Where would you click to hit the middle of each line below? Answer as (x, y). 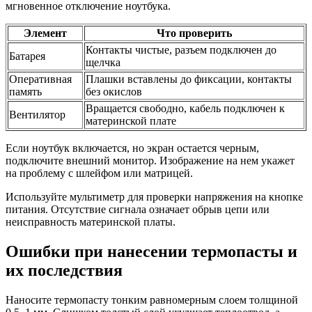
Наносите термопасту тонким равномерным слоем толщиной (152, 300)
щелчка (103, 63)
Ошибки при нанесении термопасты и (151, 252)
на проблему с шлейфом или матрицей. (99, 173)
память (25, 92)
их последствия (64, 271)
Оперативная (40, 79)
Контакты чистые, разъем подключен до (181, 50)
